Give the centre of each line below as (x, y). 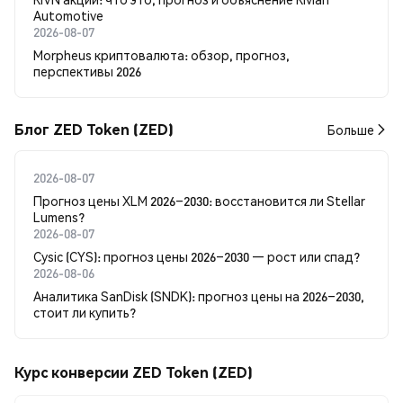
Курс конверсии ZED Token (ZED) (134, 372)
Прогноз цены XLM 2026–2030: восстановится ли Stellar (199, 201)
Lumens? (59, 217)
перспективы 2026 (87, 71)
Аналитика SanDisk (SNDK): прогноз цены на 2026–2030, (199, 296)
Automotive (68, 15)
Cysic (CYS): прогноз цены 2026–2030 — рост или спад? (197, 256)
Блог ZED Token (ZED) (94, 129)
